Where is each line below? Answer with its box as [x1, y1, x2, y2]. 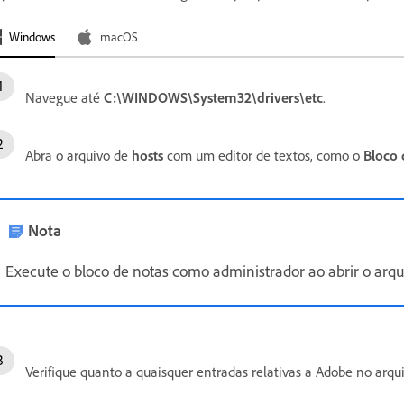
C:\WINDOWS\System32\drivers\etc [104, 88, 323, 107]
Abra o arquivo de [25, 146, 132, 165]
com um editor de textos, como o [163, 146, 363, 165]
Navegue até [25, 88, 104, 107]
